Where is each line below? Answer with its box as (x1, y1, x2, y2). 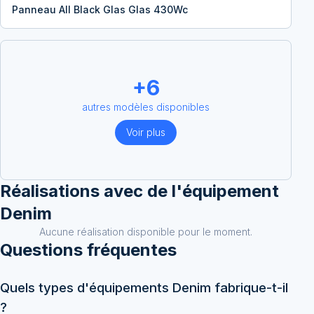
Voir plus (126, 126, 165, 138)
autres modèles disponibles (82, 101, 210, 113)
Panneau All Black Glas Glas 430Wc (12, 4, 188, 15)
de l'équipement (147, 181, 279, 201)
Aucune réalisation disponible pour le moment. (39, 226, 252, 238)
